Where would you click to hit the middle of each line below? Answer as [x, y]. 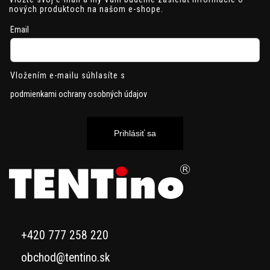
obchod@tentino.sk [66, 257]
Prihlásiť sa [135, 133]
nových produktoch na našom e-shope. [86, 9]
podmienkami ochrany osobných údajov [79, 94]
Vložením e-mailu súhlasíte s [68, 75]
